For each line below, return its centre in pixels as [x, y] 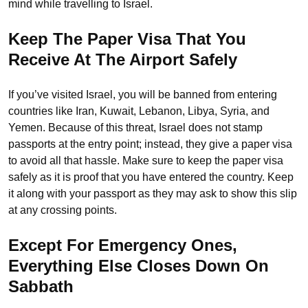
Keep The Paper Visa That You [127, 39]
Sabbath [41, 287]
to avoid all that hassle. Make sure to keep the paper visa [146, 161]
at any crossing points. [63, 210]
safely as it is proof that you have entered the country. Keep [151, 177]
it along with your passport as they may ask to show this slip [153, 194]
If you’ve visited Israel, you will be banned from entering [143, 95]
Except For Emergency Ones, [123, 245]
